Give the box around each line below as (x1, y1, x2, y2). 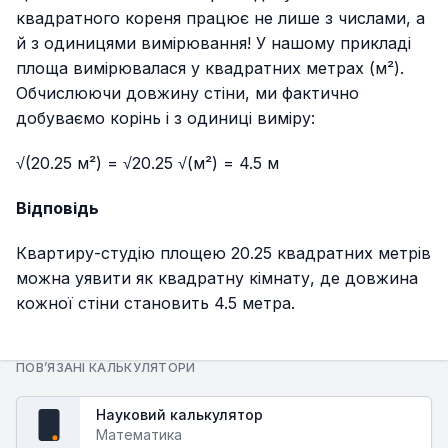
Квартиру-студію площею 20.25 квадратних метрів (16, 242, 431, 263)
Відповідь (16, 197, 99, 218)
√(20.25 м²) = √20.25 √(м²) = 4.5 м (16, 152, 279, 173)
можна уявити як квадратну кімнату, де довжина (16, 267, 418, 288)
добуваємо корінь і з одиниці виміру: (16, 107, 315, 128)
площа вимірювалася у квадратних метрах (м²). (16, 57, 404, 78)
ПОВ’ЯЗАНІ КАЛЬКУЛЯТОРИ (16, 359, 196, 375)
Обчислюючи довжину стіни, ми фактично (16, 82, 359, 103)
